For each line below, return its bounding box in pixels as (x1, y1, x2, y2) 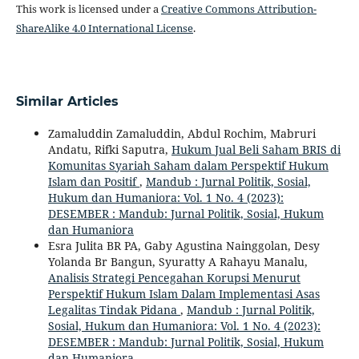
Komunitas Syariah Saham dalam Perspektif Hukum (47, 157, 329, 173)
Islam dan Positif (47, 173, 139, 189)
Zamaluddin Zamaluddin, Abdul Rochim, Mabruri (47, 125, 316, 141)
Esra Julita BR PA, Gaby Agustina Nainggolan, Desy (47, 237, 320, 253)
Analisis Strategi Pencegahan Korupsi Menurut (47, 269, 301, 285)
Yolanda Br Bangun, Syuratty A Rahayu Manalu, (47, 253, 308, 269)
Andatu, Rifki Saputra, (47, 141, 171, 157)
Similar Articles (15, 93, 119, 109)
